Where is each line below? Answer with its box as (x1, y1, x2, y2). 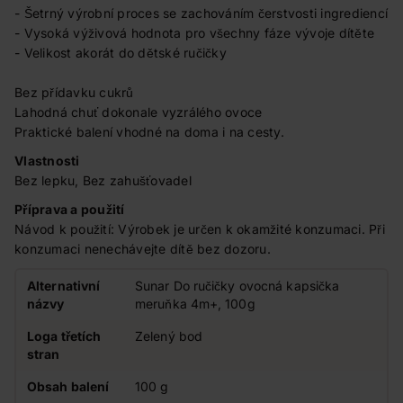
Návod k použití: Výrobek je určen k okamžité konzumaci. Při (14, 221, 385, 237)
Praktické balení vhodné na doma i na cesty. (14, 124, 284, 139)
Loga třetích (27, 328, 102, 344)
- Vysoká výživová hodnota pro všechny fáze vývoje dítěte (14, 25, 374, 40)
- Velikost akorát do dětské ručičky (14, 45, 227, 60)
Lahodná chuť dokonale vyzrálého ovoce (14, 104, 263, 120)
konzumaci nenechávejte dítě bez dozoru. (14, 241, 271, 256)
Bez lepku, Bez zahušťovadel (14, 173, 192, 188)
